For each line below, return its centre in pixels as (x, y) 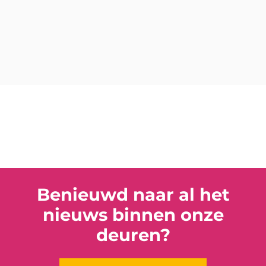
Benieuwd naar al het (133, 195)
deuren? (133, 235)
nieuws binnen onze (133, 215)
